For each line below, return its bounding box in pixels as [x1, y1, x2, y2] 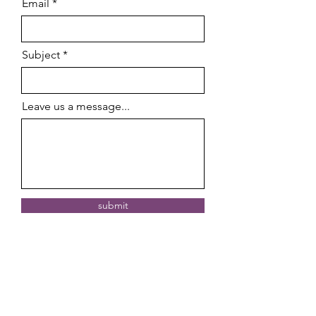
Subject [22, 48, 60, 61]
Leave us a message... [22, 99, 130, 113]
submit [97, 199, 128, 212]
